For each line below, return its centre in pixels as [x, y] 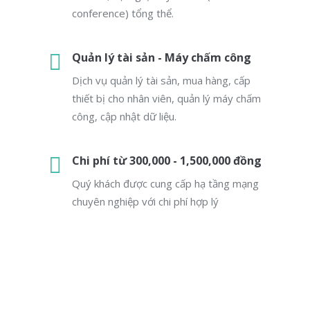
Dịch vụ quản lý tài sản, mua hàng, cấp [161, 80]
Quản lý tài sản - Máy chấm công [162, 57]
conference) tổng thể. [123, 13]
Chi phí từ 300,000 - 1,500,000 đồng [167, 161]
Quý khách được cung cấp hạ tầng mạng [165, 183]
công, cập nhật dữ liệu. [124, 116]
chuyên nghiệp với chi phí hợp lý [145, 201]
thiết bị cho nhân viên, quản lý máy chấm [166, 98]
